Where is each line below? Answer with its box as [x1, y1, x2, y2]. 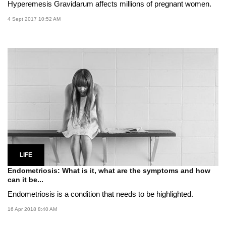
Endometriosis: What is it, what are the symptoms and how [8, 166, 210, 175]
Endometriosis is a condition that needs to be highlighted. [8, 190, 193, 199]
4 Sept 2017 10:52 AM [8, 16, 61, 22]
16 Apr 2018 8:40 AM [8, 206, 57, 212]
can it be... [8, 176, 43, 184]
